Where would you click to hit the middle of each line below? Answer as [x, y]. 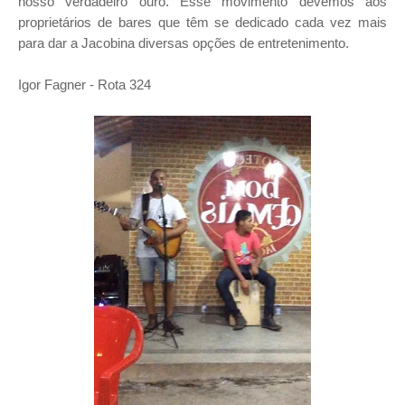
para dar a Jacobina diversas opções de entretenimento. [184, 43]
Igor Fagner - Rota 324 [85, 85]
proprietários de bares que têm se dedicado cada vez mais [202, 22]
